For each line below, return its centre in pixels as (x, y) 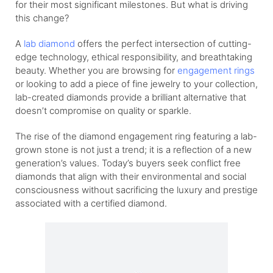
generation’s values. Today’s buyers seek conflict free (128, 163)
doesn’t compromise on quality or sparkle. (103, 110)
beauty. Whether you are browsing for (96, 70)
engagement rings (216, 70)
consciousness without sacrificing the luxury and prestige (136, 190)
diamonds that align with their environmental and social (131, 176)
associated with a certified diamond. (91, 203)
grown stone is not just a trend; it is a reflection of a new (133, 149)
